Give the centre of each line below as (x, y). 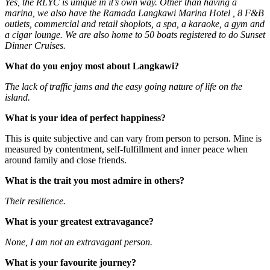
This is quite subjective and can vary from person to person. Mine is (133, 139)
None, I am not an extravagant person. (79, 242)
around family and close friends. (66, 160)
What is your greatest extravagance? (79, 222)
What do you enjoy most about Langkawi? (92, 66)
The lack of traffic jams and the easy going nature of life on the (124, 87)
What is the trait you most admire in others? (95, 181)
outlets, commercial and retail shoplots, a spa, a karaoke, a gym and (135, 24)
